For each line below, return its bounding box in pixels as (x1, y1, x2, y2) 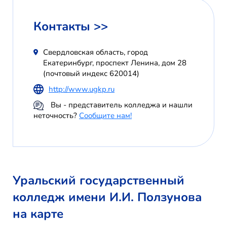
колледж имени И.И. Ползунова (13, 189, 202, 206)
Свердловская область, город (43, 47, 148, 57)
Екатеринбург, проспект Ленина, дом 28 (43, 57, 186, 68)
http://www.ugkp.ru (49, 84, 115, 94)
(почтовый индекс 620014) (43, 68, 139, 79)
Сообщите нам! (79, 110, 132, 121)
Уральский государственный (13, 172, 184, 189)
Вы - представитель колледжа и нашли (49, 99, 193, 110)
